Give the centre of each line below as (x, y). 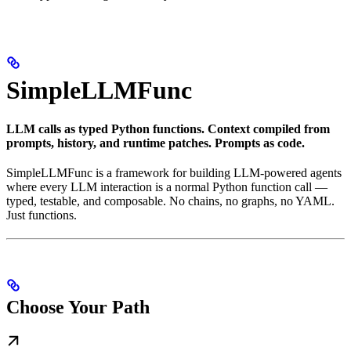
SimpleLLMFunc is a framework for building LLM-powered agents (174, 172)
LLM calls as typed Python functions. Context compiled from (168, 128)
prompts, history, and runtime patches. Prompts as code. (156, 143)
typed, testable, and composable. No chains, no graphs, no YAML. (170, 201)
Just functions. (42, 215)
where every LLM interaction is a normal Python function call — (167, 186)
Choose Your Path (78, 308)
